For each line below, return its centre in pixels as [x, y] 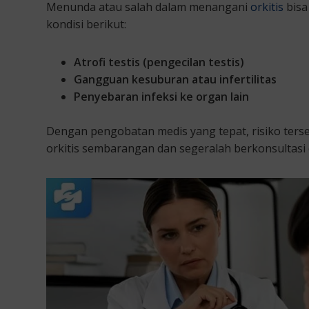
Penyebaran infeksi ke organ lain [161, 96]
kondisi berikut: [86, 24]
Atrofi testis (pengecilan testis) [159, 62]
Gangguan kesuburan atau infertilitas [175, 79]
